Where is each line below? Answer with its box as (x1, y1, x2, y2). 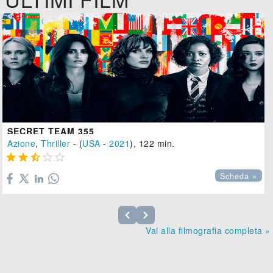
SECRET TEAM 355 (7, 125, 95, 138)
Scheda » (220, 171, 258, 182)
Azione (7, 137, 36, 150)
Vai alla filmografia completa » (146, 224, 271, 237)
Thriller (41, 137, 71, 150)
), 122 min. (130, 137, 175, 150)
